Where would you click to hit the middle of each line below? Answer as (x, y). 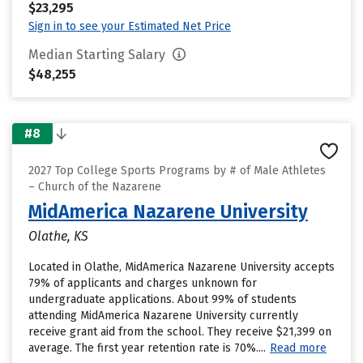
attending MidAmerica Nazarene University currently (163, 316)
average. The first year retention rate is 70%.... (147, 348)
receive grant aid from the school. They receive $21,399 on (180, 332)
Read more (298, 348)
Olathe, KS (58, 236)
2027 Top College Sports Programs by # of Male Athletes (177, 171)
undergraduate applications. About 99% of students (162, 299)
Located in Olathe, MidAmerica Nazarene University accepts (181, 267)
